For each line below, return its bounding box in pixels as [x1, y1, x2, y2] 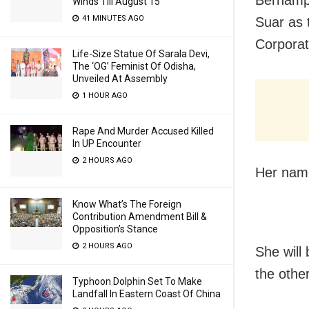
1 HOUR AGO [80, 91, 128, 100]
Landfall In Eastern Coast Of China [72, 288, 221, 299]
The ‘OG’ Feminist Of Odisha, [72, 61, 196, 72]
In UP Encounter [72, 138, 141, 149]
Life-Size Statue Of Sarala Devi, [72, 48, 210, 59]
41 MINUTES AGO [80, 14, 144, 23]
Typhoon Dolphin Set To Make [72, 276, 202, 287]
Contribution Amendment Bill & [72, 211, 207, 222]
